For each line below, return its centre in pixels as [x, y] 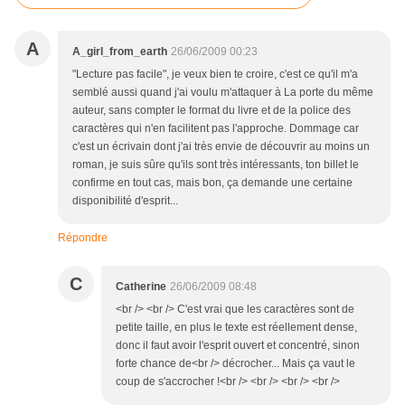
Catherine [141, 287]
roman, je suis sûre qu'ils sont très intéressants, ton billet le [216, 165]
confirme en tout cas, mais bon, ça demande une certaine [212, 183]
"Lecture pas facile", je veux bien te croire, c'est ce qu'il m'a [215, 75]
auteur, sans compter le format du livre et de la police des [212, 111]
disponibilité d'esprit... [125, 201]
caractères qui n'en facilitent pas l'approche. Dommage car [216, 129]
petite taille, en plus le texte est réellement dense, [236, 328]
